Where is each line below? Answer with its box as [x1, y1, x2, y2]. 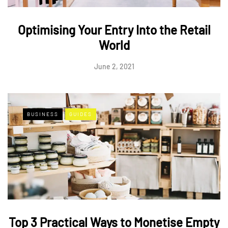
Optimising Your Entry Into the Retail [17, 22, 211, 38]
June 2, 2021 [94, 62, 134, 71]
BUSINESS [27, 111, 59, 118]
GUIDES [69, 111, 92, 118]
